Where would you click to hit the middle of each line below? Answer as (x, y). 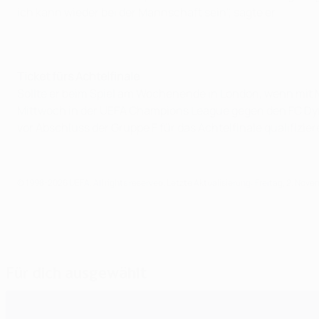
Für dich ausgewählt (76, 273)
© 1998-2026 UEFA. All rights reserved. (92, 183)
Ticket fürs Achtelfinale (78, 76)
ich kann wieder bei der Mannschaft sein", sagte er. (147, 12)
